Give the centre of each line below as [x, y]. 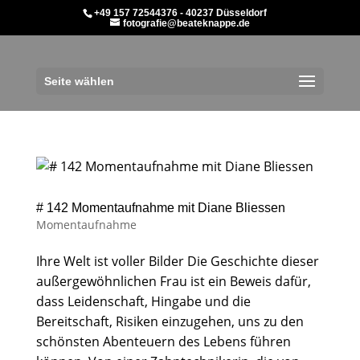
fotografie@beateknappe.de [186, 23]
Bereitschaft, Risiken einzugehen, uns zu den [170, 321]
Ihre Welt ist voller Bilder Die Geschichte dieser [177, 261]
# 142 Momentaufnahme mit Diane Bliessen [160, 208]
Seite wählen [79, 81]
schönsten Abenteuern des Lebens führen [163, 342]
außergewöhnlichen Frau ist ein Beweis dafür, [173, 281]
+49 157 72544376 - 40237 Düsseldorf [180, 13]
